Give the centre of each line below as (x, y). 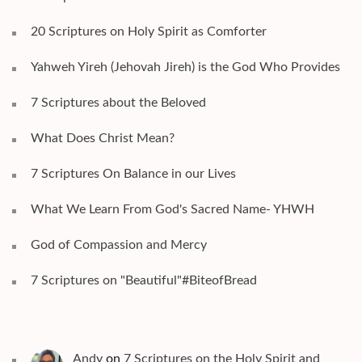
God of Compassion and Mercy (119, 245)
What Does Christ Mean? (103, 139)
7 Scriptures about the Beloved (118, 103)
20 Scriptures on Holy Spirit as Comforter (149, 32)
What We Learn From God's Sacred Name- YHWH (173, 210)
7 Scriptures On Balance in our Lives (133, 174)
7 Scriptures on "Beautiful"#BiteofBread (144, 281)
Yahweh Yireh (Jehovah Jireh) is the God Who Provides (185, 67)
